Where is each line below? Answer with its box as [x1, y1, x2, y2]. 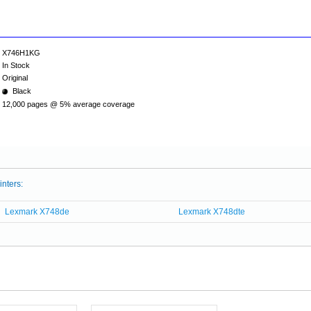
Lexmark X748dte [178, 207, 246, 217]
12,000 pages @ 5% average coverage [2, 100, 135, 108]
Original [2, 74, 28, 82]
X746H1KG [2, 49, 40, 57]
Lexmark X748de [4, 207, 69, 217]
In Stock [2, 61, 30, 69]
